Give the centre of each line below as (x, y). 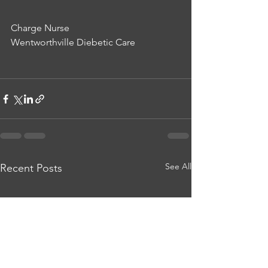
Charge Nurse (40, 28)
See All (178, 166)
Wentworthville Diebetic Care (73, 42)
